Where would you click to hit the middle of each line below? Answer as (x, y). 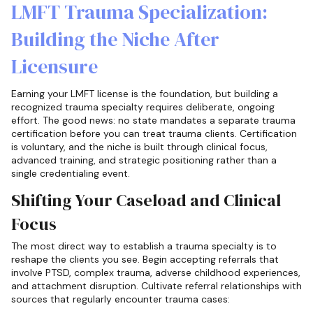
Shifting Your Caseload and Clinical (146, 201)
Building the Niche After (115, 39)
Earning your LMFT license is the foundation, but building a (145, 93)
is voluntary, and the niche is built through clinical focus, (139, 146)
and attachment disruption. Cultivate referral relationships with (156, 286)
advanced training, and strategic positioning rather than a (144, 160)
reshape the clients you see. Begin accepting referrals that (145, 260)
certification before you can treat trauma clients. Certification (154, 133)
